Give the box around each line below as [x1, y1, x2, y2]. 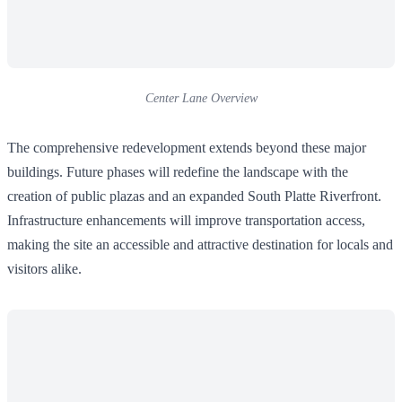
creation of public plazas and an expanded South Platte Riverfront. [7, 188, 381, 204]
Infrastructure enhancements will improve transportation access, [7, 212, 365, 228]
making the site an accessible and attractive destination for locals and [7, 236, 393, 252]
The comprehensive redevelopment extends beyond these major [7, 139, 366, 155]
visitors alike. [7, 260, 82, 276]
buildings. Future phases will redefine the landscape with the [7, 163, 348, 179]
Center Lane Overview [144, 91, 258, 105]
